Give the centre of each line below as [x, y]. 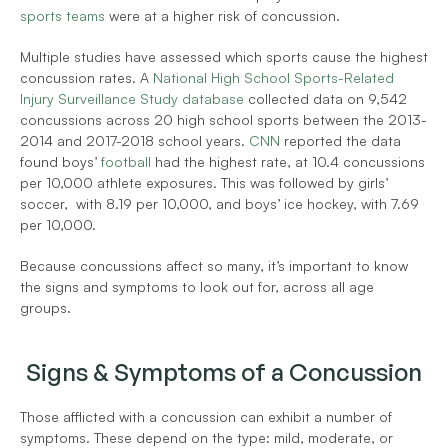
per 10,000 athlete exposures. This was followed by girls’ [204, 182]
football [126, 161]
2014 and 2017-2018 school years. [134, 140]
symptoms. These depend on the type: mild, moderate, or [206, 437]
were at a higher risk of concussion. [224, 15]
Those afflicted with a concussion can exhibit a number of [206, 416]
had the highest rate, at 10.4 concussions [288, 161]
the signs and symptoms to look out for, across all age [197, 286]
